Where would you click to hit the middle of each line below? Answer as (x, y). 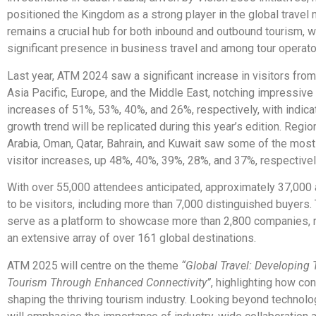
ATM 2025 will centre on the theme (94, 265)
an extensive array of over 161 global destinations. (132, 238)
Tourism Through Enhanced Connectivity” (109, 282)
